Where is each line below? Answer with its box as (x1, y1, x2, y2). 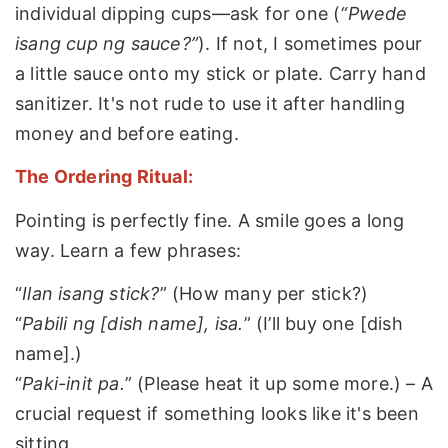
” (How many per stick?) (159, 283, 369, 305)
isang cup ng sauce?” (15, 32, 198, 54)
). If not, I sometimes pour (198, 32, 423, 54)
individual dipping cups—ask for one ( (15, 2, 341, 24)
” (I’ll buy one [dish (243, 313, 403, 335)
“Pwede (340, 2, 408, 24)
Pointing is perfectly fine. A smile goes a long (15, 209, 405, 231)
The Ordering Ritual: (15, 166, 193, 188)
